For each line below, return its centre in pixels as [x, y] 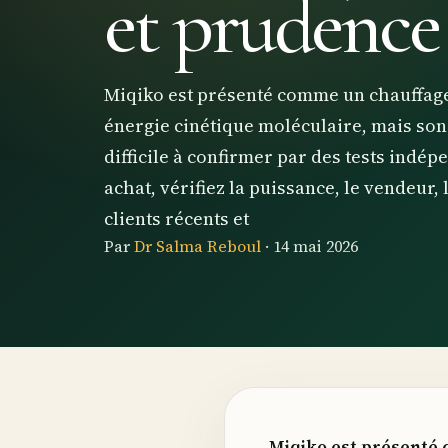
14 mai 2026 [315, 246]
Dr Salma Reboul [197, 246]
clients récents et [176, 219]
